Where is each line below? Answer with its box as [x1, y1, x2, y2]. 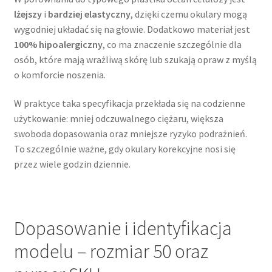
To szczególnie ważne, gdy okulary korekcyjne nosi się [13, 143, 236, 155]
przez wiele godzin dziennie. [13, 158, 131, 171]
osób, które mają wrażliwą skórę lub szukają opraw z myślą [13, 53, 257, 66]
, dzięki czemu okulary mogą [130, 7, 247, 20]
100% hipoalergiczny [13, 38, 103, 50]
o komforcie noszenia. [13, 68, 106, 81]
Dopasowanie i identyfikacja [13, 216, 232, 240]
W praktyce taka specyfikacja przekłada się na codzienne [13, 97, 245, 110]
